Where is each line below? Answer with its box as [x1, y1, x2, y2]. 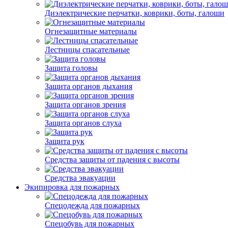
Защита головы [45, 64, 98, 72]
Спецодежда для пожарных [45, 201, 140, 210]
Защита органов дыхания [45, 82, 132, 91]
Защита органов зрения [45, 100, 126, 109]
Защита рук [45, 137, 84, 146]
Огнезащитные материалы [45, 27, 137, 36]
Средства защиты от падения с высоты [45, 155, 180, 164]
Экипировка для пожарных [24, 183, 120, 191]
